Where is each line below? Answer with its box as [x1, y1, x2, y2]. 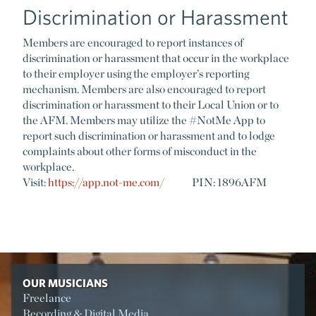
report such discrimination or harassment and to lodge [23, 129, 275, 143]
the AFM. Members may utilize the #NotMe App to [23, 114, 265, 128]
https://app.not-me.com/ [48, 176, 164, 190]
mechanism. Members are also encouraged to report [23, 83, 266, 97]
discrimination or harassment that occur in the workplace [23, 51, 289, 66]
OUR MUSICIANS [23, 276, 108, 289]
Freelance [23, 291, 71, 305]
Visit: [23, 176, 48, 190]
